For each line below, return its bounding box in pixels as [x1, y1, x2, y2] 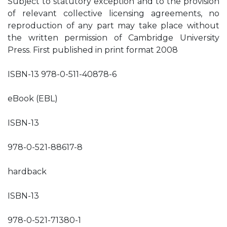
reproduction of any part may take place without [8, 21, 219, 30]
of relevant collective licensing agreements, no [8, 9, 219, 18]
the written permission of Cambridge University [8, 33, 219, 43]
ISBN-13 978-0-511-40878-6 [8, 69, 117, 79]
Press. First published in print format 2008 [8, 45, 178, 55]
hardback [8, 167, 47, 176]
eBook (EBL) [8, 94, 58, 103]
